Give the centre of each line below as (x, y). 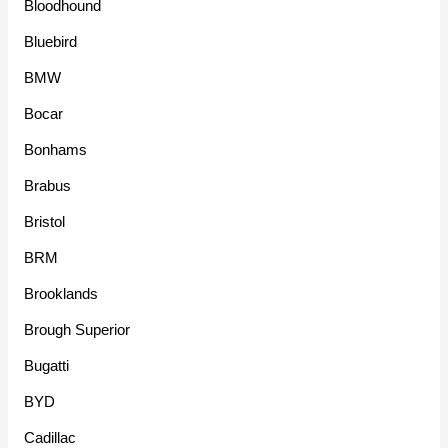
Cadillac (50, 437)
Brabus (48, 185)
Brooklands (61, 293)
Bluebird (51, 41)
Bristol (45, 221)
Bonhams (56, 149)
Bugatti (47, 365)
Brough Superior (77, 329)
